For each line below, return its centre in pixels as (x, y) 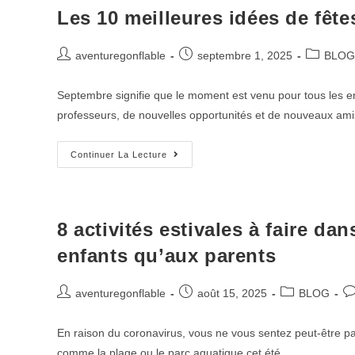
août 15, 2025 (232, 293)
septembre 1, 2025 (245, 55)
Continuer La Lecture (119, 155)
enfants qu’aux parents (167, 256)
